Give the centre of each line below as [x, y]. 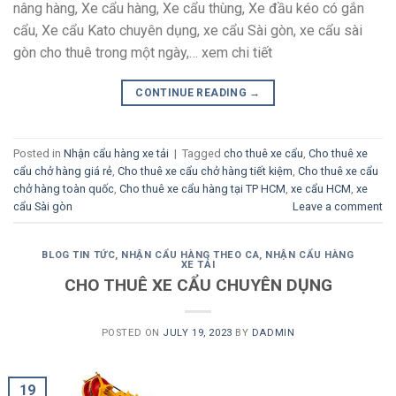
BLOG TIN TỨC [79, 255]
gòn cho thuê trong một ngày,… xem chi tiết [143, 53]
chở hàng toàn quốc [64, 188]
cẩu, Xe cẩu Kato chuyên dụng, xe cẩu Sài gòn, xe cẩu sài [188, 31]
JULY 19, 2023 [198, 332]
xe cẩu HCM [321, 188]
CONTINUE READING [193, 93]
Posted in [38, 153]
